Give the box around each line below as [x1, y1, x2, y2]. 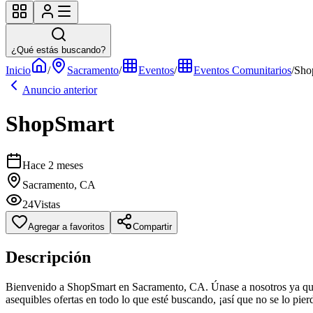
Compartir [133, 221, 172, 232]
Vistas [34, 198, 60, 210]
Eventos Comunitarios [194, 64, 291, 76]
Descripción [6, 247, 91, 266]
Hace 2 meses [22, 159, 83, 171]
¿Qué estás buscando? [11, 45, 105, 55]
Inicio [6, 64, 31, 76]
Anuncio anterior [22, 84, 97, 96]
